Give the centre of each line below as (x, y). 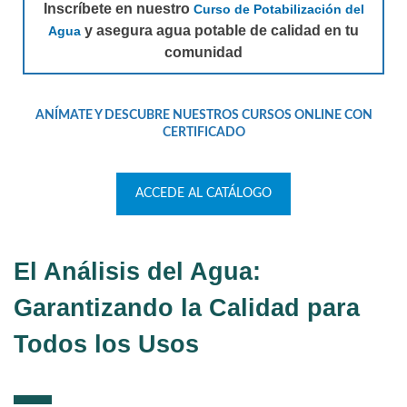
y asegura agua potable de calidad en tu (222, 30)
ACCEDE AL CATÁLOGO (203, 193)
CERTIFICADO (203, 132)
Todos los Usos (106, 344)
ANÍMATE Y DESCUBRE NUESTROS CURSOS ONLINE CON (203, 115)
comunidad (203, 52)
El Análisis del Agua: (137, 271)
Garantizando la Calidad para (187, 308)
